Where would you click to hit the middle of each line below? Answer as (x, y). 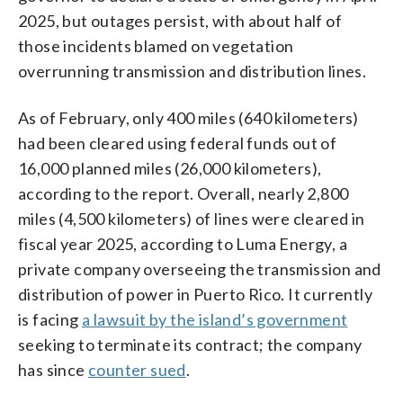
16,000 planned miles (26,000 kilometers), (170, 168)
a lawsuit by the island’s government (215, 319)
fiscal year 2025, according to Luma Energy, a (183, 243)
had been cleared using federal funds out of (178, 143)
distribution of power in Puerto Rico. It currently (195, 294)
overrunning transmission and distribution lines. (193, 71)
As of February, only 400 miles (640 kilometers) (188, 117)
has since (54, 369)
